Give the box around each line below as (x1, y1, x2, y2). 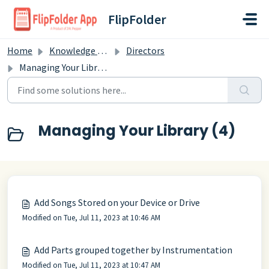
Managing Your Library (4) (38, 121, 235, 141)
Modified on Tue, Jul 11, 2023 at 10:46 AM (22, 213, 160, 223)
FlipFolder (108, 11, 166, 28)
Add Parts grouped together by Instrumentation (34, 244, 232, 256)
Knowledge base (49, 44, 97, 56)
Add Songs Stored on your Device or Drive (34, 196, 200, 208)
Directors (126, 44, 165, 56)
